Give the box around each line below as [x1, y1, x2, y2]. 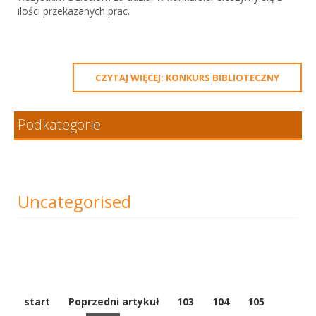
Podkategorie [18, 114, 101, 134]
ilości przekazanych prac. [18, 4, 130, 18]
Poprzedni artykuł [68, 294, 159, 308]
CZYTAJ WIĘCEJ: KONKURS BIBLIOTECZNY [95, 71, 279, 84]
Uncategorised [18, 189, 131, 213]
